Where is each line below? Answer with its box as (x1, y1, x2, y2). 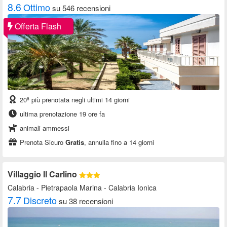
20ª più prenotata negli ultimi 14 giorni (18, 95, 130, 105)
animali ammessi (18, 123, 69, 133)
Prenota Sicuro (18, 137, 65, 147)
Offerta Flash (13, 20, 61, 32)
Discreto (23, 194, 57, 207)
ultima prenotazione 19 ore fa (18, 109, 105, 119)
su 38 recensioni (59, 196, 113, 207)
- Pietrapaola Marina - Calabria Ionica (34, 182, 157, 193)
